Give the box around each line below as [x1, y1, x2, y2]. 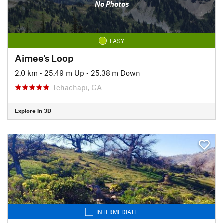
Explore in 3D [15, 107, 51, 114]
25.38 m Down [91, 68, 140, 77]
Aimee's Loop [15, 52, 73, 64]
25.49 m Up [44, 68, 84, 77]
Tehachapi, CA [52, 82, 102, 92]
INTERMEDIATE [96, 208, 138, 215]
